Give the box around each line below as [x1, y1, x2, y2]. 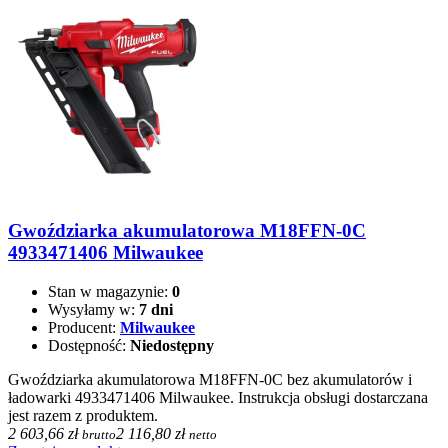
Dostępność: [48, 337, 130, 355]
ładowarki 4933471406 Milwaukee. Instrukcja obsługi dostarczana [8, 389, 428, 407]
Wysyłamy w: [48, 301, 139, 319]
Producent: [48, 319, 120, 337]
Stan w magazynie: [48, 283, 172, 301]
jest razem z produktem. [8, 407, 158, 425]
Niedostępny [130, 337, 214, 355]
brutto [82, 427, 116, 443]
